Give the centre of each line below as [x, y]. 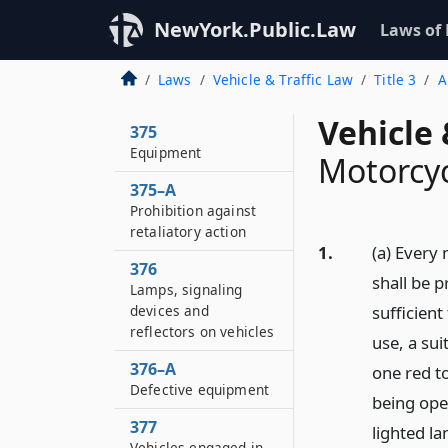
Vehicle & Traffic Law [283, 79]
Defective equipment [200, 389]
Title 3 [395, 79]
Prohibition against [193, 210]
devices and [169, 310]
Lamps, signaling [186, 289]
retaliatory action [188, 231]
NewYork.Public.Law [255, 29]
